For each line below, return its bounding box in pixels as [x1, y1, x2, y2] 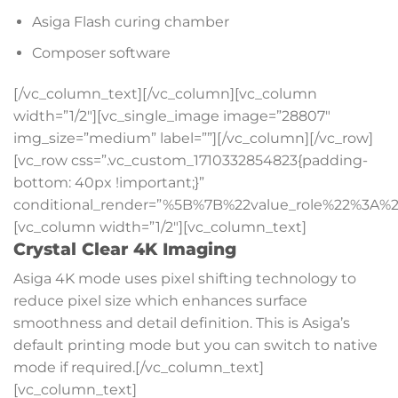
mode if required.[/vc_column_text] [13, 359, 264, 377]
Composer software [31, 44, 171, 61]
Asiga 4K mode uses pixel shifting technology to [13, 270, 356, 288]
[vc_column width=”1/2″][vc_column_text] [13, 218, 306, 235]
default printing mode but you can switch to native [13, 337, 378, 354]
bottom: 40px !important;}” [13, 173, 204, 191]
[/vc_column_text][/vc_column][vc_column [13, 84, 317, 102]
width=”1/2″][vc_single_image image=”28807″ [13, 107, 330, 124]
